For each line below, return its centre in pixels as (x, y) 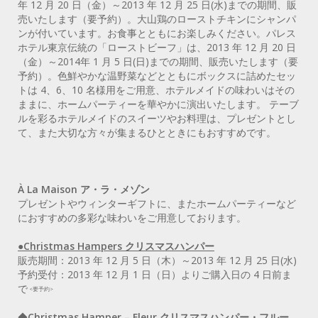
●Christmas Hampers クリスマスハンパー (116, 246)
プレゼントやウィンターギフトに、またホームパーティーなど (157, 203)
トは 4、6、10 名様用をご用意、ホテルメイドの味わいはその (156, 89)
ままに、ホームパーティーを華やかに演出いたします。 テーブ (158, 104)
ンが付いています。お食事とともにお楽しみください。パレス (157, 33)
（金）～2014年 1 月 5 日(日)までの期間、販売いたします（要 (158, 61)
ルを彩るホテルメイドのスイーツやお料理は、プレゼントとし (157, 118)
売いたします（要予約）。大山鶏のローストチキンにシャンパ (157, 18)
